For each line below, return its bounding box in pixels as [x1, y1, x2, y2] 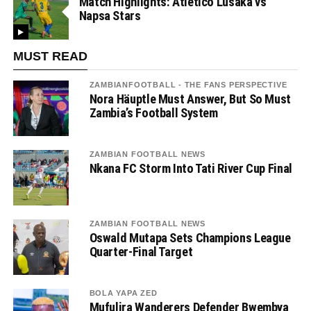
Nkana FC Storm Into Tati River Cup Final [89, 161, 292, 176]
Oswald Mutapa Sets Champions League [89, 230, 291, 245]
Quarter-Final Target [89, 244, 193, 259]
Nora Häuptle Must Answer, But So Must [89, 92, 291, 106]
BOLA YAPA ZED [89, 289, 158, 297]
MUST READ [12, 49, 87, 63]
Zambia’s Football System [89, 106, 218, 120]
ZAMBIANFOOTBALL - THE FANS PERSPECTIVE [89, 81, 287, 89]
